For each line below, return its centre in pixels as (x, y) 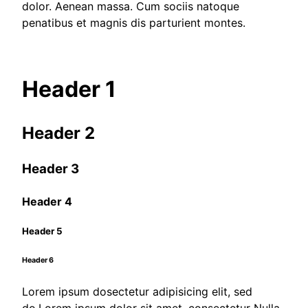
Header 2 (58, 133)
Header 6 (38, 261)
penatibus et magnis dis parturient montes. (134, 22)
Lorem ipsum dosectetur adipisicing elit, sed (137, 292)
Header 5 (42, 231)
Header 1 (69, 89)
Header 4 (47, 201)
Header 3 (51, 168)
